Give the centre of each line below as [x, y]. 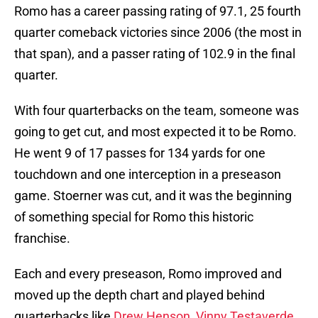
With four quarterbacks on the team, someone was [157, 111]
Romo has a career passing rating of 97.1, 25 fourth [158, 11]
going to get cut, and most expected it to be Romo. [155, 132]
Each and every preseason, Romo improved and [148, 274]
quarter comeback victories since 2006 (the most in [158, 33]
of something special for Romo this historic [134, 217]
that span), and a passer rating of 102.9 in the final [155, 54]
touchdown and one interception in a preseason [148, 175]
